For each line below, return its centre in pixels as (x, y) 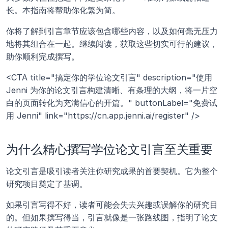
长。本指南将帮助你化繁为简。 (64, 10)
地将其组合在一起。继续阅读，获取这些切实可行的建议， (112, 44)
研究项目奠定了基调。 (47, 184)
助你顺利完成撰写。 (43, 57)
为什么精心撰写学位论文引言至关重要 (110, 150)
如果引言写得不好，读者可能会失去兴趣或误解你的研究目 (112, 205)
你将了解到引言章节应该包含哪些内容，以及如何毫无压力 (112, 31)
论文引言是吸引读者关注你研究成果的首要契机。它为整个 (112, 171)
